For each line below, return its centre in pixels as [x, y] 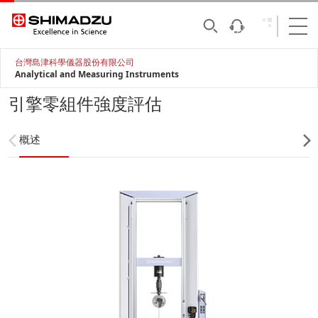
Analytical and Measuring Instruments [97, 74]
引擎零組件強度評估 [85, 103]
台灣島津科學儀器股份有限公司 [75, 62]
